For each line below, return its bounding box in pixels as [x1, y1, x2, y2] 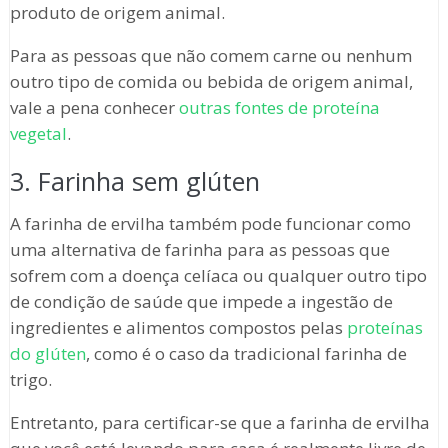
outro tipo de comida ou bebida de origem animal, [9, 70, 413, 94]
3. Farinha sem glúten [9, 164, 260, 199]
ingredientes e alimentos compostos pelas [9, 316, 347, 340]
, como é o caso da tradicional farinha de [85, 342, 407, 366]
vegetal [9, 122, 67, 146]
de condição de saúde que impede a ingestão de [9, 290, 393, 314]
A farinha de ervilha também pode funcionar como [9, 212, 411, 236]
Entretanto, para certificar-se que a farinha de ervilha [9, 411, 430, 435]
